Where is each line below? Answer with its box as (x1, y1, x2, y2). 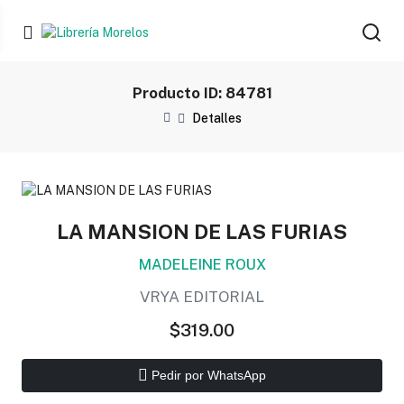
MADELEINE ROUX (138, 254, 266, 273)
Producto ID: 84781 (132, 84, 272, 103)
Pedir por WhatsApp (148, 368, 266, 383)
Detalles (191, 111, 242, 126)
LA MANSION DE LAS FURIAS (57, 219, 347, 243)
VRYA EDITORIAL (140, 287, 264, 306)
